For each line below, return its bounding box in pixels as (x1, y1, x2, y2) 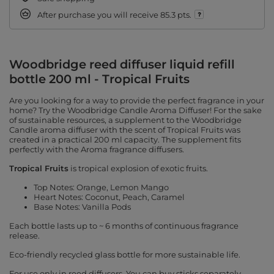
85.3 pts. (160, 9, 191, 20)
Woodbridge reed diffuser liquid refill (9, 57, 235, 72)
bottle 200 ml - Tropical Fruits (9, 72, 190, 87)
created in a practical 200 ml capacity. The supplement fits (9, 135, 241, 145)
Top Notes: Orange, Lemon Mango (34, 182, 169, 193)
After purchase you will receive (37, 9, 160, 20)
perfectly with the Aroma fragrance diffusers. (9, 144, 184, 155)
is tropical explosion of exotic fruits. (68, 163, 208, 174)
